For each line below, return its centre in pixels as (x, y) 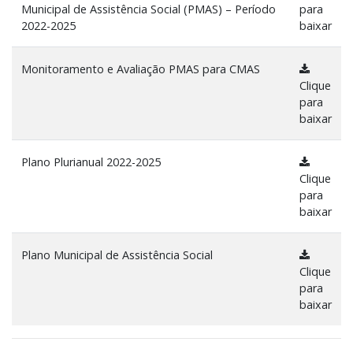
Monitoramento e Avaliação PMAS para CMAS (141, 69)
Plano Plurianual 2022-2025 (91, 162)
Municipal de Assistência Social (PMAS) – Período (149, 9)
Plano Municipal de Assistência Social (117, 255)
